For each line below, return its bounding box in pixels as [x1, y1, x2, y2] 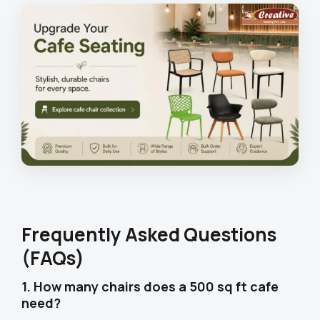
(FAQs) [21, 245, 84, 271]
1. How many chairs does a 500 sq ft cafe [21, 278, 279, 296]
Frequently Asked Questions [21, 221, 276, 248]
